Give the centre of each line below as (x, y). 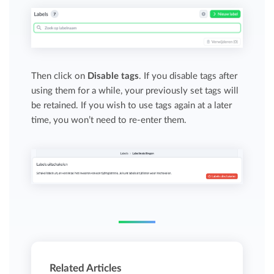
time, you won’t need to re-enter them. (109, 120)
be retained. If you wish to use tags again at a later (132, 105)
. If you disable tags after (188, 76)
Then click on (60, 76)
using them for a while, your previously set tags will (135, 91)
